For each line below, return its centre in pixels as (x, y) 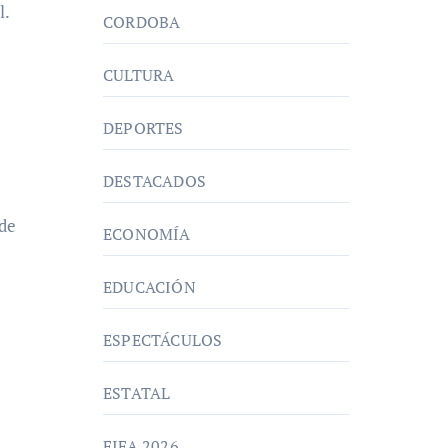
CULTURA (139, 75)
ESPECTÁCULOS (163, 340)
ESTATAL (137, 393)
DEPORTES (143, 128)
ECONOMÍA (147, 234)
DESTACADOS (154, 181)
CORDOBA (142, 22)
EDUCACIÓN (149, 287)
